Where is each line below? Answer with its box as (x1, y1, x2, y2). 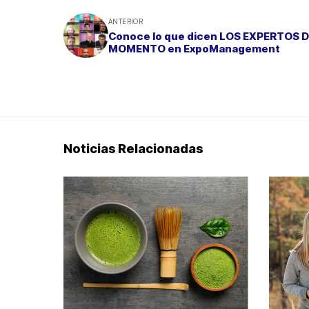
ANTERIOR (108, 17, 143, 26)
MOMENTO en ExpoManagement (108, 41, 280, 55)
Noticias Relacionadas (63, 141, 203, 156)
